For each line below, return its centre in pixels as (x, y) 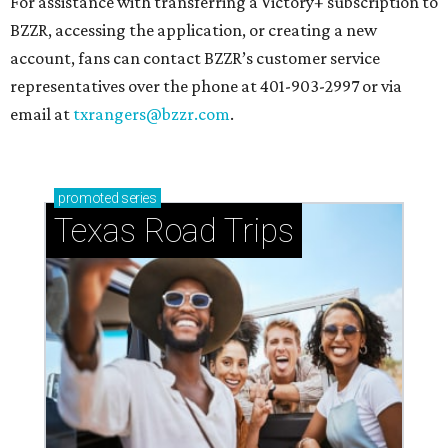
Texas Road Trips (174, 231)
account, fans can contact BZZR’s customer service (195, 58)
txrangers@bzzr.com (151, 114)
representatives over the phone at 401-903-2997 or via (206, 86)
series (137, 198)
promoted (88, 198)
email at (41, 114)
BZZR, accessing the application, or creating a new (193, 30)
